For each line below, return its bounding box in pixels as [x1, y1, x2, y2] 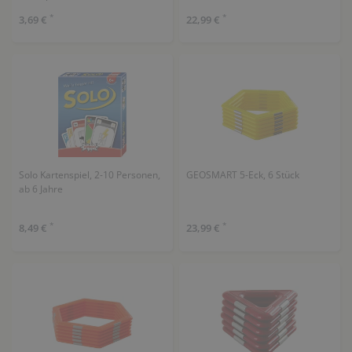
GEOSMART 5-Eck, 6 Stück [185, 168, 299, 181]
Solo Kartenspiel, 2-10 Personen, [18, 168, 160, 181]
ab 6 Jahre [18, 182, 63, 196]
